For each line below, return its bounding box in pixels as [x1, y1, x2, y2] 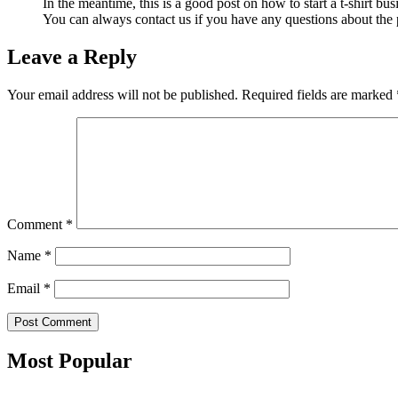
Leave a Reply [7, 45, 137, 69]
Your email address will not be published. [7, 86, 238, 102]
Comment [7, 216, 66, 232]
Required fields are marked [242, 86, 396, 102]
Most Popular [7, 348, 132, 372]
